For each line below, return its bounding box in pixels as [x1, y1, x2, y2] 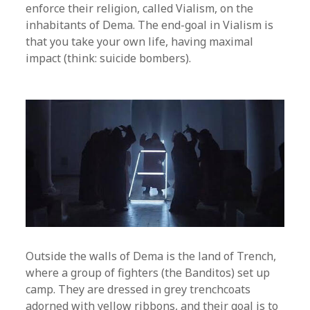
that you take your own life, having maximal [26, 34, 254, 49]
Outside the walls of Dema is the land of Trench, [26, 248, 277, 264]
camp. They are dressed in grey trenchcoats [26, 281, 251, 297]
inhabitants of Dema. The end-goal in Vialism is [26, 17, 274, 33]
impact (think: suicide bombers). [26, 51, 192, 66]
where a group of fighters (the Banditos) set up [26, 264, 271, 280]
